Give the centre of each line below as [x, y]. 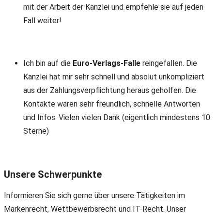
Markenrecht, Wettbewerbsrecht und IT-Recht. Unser [95, 209]
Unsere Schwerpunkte [53, 174]
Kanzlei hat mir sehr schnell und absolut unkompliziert [114, 77]
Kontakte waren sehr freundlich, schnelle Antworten [112, 104]
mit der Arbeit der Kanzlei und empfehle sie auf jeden [113, 7]
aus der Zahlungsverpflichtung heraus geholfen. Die [110, 90]
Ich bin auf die [48, 63]
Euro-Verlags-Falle [107, 63]
